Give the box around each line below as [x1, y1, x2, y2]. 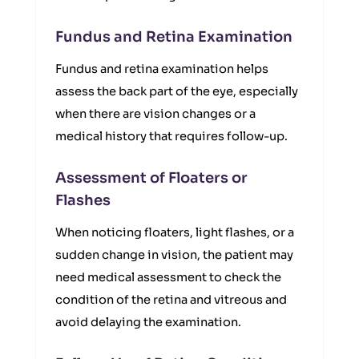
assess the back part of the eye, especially [55, 84, 298, 99]
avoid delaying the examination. [55, 315, 241, 329]
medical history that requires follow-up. [55, 129, 288, 143]
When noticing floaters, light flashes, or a [55, 225, 294, 240]
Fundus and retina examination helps [55, 62, 268, 76]
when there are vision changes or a [55, 107, 256, 121]
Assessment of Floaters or [55, 169, 248, 187]
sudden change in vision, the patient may [55, 248, 293, 262]
